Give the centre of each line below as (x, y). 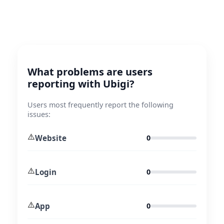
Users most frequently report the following (100, 105)
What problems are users (90, 72)
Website (51, 138)
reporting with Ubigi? (81, 84)
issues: (39, 114)
